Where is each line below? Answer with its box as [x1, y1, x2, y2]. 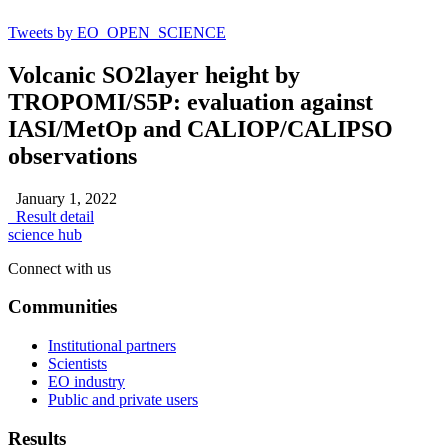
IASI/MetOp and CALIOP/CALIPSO [8, 115, 393, 142]
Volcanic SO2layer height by [8, 61, 300, 88]
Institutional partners [48, 336, 176, 354]
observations [8, 142, 137, 169]
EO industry [48, 372, 125, 390]
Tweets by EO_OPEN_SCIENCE [8, 23, 226, 41]
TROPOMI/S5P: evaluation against [8, 88, 373, 115]
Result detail [8, 207, 94, 225]
